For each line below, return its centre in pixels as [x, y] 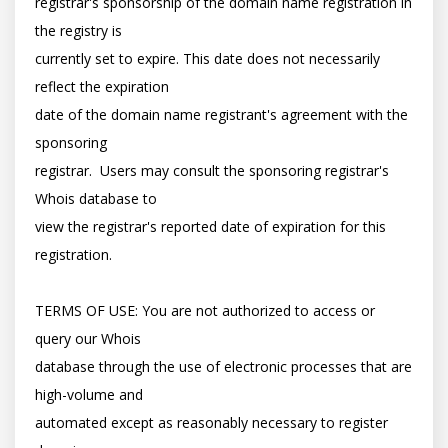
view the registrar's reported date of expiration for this [210, 226]
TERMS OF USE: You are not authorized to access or [205, 310]
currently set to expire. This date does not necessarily [207, 58]
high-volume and [89, 394]
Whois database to [96, 198]
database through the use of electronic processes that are [223, 366]
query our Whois [88, 338]
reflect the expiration [102, 86]
